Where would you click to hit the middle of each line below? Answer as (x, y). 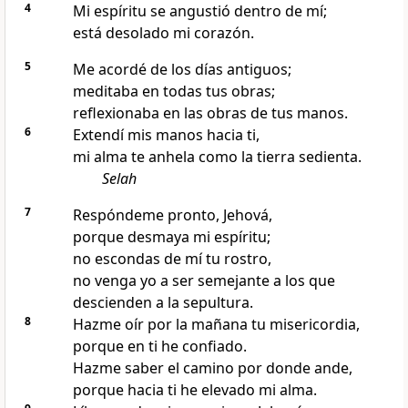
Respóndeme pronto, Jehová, (172, 215)
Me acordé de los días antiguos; (182, 70)
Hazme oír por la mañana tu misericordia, (216, 325)
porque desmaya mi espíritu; (171, 237)
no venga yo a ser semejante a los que (204, 281)
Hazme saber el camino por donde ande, (212, 368)
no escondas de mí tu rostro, (172, 259)
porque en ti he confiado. (159, 347)
